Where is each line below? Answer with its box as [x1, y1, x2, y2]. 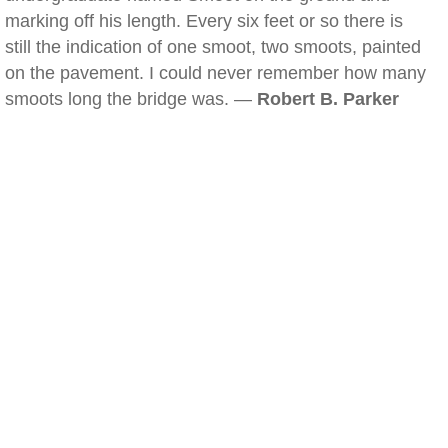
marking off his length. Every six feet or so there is [5, 11, 403, 31]
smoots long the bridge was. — [5, 89, 257, 109]
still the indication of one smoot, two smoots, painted [5, 37, 421, 57]
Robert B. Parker [257, 89, 399, 109]
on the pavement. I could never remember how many [5, 63, 426, 83]
